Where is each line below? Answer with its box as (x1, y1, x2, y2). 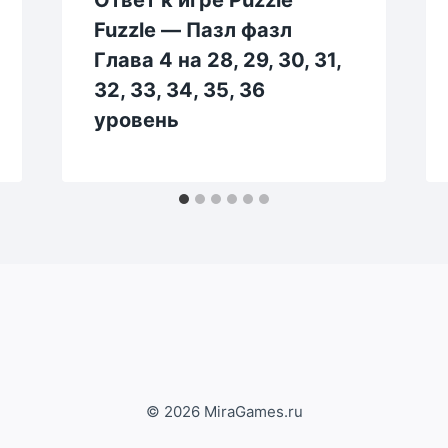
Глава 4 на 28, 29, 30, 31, (93, 47, 341, 72)
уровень (93, 107, 179, 132)
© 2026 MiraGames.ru (145, 402, 303, 422)
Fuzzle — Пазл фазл (93, 17, 292, 42)
